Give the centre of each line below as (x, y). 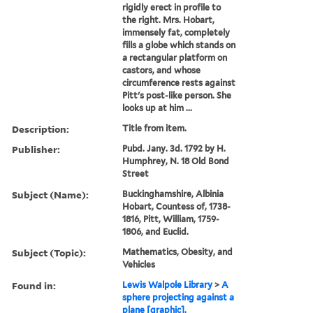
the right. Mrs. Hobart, (169, 20)
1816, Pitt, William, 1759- (171, 219)
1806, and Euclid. (156, 231)
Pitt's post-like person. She (177, 95)
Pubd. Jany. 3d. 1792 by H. (174, 148)
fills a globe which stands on (179, 45)
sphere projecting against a (179, 297)
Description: (41, 129)
